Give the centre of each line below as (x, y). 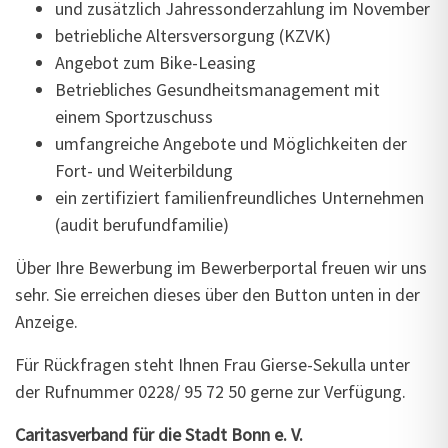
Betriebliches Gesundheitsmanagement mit (217, 89)
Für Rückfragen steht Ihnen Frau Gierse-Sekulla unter (212, 364)
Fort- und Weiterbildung (144, 170)
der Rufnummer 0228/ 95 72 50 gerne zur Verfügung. (210, 391)
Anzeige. (48, 321)
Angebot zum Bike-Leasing (155, 62)
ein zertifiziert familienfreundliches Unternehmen (239, 197)
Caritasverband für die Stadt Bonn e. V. (159, 434)
